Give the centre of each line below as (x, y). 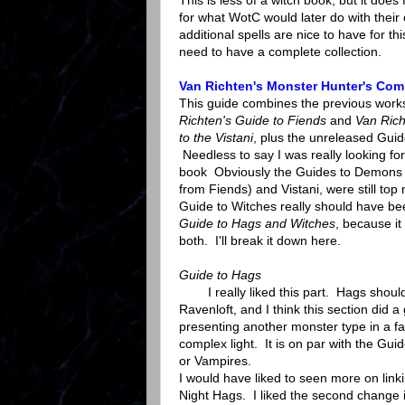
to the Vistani (216, 138)
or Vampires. (215, 361)
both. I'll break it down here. (260, 241)
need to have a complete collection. (280, 52)
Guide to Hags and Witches (257, 224)
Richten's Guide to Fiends (253, 121)
